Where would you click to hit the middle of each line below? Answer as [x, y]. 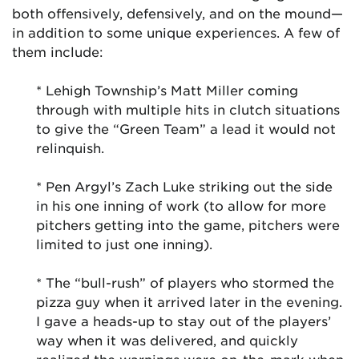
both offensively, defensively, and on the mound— [177, 13]
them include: [58, 51]
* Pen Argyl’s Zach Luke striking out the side [184, 186]
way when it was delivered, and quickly [167, 340]
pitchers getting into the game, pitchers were [188, 224]
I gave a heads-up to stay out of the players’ [184, 321]
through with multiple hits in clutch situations [188, 109]
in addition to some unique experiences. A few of [176, 32]
